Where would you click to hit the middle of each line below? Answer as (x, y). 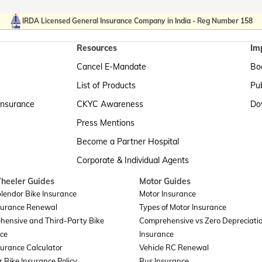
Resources (97, 48)
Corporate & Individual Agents (133, 160)
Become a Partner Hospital (128, 142)
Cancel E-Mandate (111, 67)
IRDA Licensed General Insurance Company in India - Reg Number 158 (137, 21)
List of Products (106, 85)
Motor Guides (165, 181)
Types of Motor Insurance (183, 207)
